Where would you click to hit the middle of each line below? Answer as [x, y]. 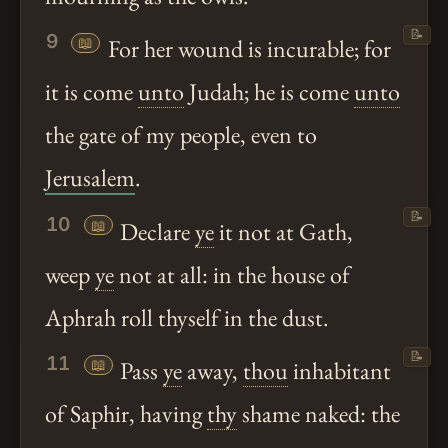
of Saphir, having [126, 414]
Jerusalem [90, 178]
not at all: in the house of [232, 274]
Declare [155, 231]
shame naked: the [318, 414]
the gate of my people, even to [181, 135]
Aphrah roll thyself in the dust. [187, 317]
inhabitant [340, 371]
